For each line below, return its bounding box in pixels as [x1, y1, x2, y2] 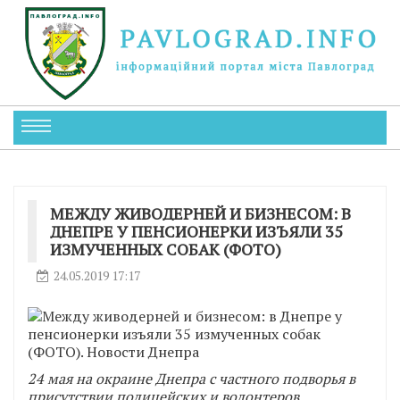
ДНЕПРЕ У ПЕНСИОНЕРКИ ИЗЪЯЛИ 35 [50, 220, 343, 242]
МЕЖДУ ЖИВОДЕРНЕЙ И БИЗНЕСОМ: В [50, 202, 351, 224]
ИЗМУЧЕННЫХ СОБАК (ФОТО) [50, 237, 281, 260]
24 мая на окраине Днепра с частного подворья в [28, 368, 355, 388]
